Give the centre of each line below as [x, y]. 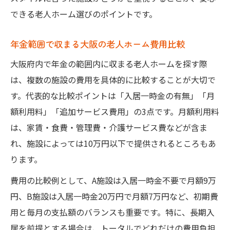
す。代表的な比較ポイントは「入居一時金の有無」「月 [112, 95]
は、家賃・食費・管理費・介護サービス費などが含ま [109, 127]
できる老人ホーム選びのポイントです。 [84, 14]
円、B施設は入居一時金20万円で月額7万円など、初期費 [114, 196]
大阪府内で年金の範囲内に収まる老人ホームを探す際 [109, 63]
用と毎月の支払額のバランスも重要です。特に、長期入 [112, 212]
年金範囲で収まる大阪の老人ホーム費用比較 [98, 44]
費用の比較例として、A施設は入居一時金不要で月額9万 [113, 180]
